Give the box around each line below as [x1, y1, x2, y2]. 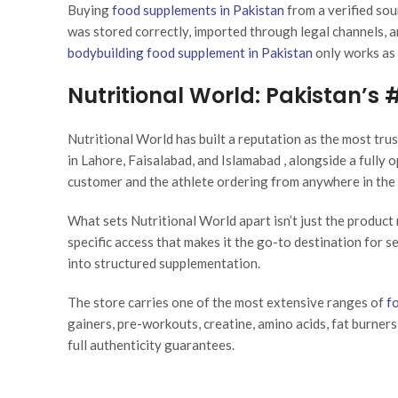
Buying [68, 2, 109, 19]
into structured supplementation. [68, 255, 260, 272]
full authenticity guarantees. [68, 337, 235, 354]
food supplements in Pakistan [112, 2, 284, 19]
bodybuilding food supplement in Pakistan [68, 44, 313, 61]
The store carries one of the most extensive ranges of [68, 294, 384, 311]
